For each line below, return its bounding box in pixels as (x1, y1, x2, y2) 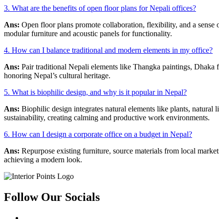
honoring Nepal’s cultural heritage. (4, 71, 110, 80)
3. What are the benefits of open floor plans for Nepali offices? (4, 3, 196, 12)
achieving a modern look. (4, 155, 82, 164)
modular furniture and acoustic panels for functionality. (4, 29, 172, 38)
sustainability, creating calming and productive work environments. (4, 113, 210, 122)
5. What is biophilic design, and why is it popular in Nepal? (4, 88, 187, 96)
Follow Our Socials (4, 190, 100, 203)
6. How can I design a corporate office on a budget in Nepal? (4, 130, 192, 138)
